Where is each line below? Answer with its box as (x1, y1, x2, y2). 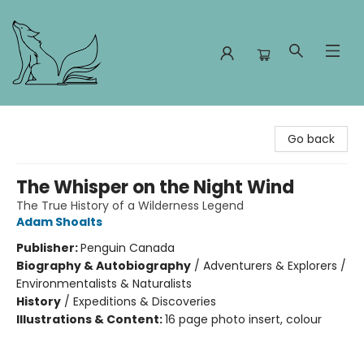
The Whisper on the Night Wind (16, 175, 294, 200)
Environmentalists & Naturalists (16, 275, 192, 292)
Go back (288, 131, 335, 147)
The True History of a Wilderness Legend (16, 197, 244, 214)
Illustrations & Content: (16, 311, 165, 327)
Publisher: (16, 240, 80, 256)
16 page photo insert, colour (165, 311, 322, 327)
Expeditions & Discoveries (73, 293, 216, 310)
